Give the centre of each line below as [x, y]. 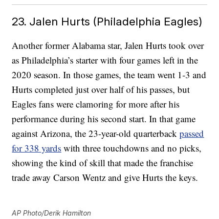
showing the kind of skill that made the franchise [103, 163]
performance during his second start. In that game [104, 119]
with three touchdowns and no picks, [131, 148]
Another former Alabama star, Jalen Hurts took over [108, 45]
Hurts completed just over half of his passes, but [101, 89]
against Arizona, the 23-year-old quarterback [96, 133]
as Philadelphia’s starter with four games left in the [105, 60]
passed [192, 133]
